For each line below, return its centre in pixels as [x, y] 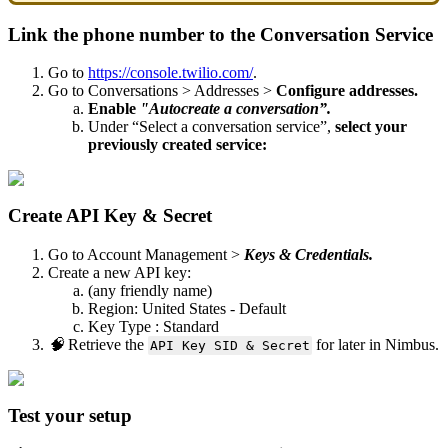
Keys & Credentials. [308, 254]
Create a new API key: [121, 272]
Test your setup [70, 415]
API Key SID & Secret [229, 345]
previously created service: [177, 145]
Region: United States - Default [187, 308]
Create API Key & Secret [110, 216]
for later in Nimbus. [375, 344]
